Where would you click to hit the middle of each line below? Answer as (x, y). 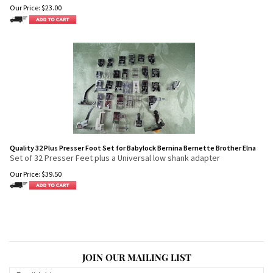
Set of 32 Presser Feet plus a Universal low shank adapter (115, 158)
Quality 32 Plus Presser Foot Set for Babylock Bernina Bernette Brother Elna (133, 148)
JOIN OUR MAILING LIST (136, 257)
